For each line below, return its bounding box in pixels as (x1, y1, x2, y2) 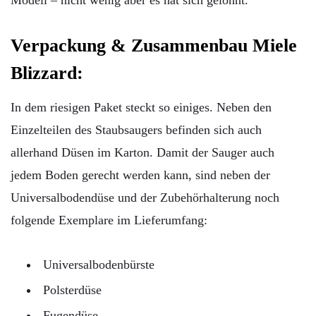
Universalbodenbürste (43, 257, 154, 272)
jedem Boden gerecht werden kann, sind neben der (11, 168, 270, 183)
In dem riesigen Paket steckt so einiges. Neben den (11, 100, 272, 115)
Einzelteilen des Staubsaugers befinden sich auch (11, 123, 262, 138)
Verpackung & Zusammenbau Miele (11, 35, 297, 56)
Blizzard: (11, 63, 83, 84)
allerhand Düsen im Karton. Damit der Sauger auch (11, 145, 274, 160)
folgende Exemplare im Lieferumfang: (11, 213, 207, 228)
